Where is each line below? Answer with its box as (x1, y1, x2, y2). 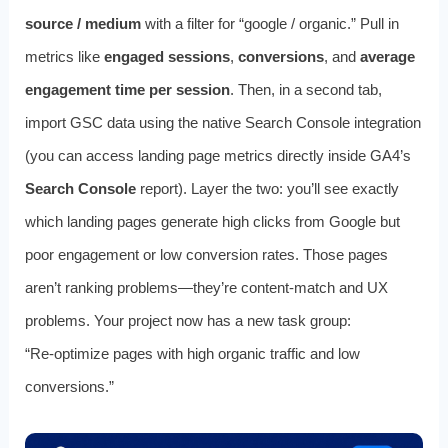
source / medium (24, 15, 141, 33)
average (359, 48, 415, 66)
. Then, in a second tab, (229, 81, 382, 99)
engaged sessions (103, 48, 230, 66)
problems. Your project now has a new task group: (24, 312, 351, 330)
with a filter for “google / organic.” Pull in (140, 15, 399, 33)
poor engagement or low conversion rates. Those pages (24, 246, 388, 264)
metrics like (24, 48, 104, 66)
